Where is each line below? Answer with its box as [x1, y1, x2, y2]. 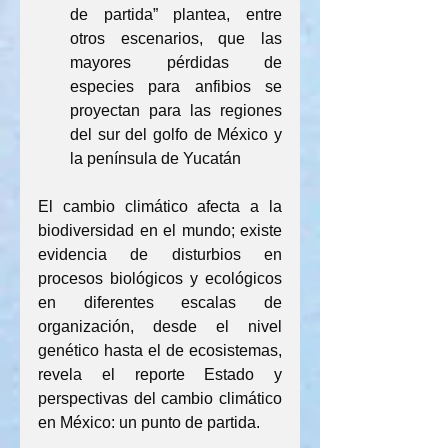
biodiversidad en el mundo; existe [38, 222, 282, 239]
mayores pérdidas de [70, 54, 282, 71]
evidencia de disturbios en [38, 246, 282, 263]
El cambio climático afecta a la [38, 198, 282, 215]
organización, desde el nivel [38, 318, 282, 335]
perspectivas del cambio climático [38, 390, 282, 407]
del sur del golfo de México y [70, 126, 282, 143]
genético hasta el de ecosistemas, [38, 342, 282, 359]
